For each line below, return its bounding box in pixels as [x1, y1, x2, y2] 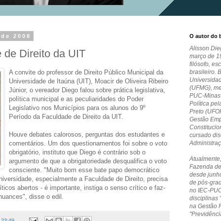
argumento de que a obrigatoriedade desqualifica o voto [9, 157, 167, 165]
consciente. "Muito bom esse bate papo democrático [9, 166, 159, 174]
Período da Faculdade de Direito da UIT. [9, 112, 123, 120]
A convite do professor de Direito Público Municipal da [9, 68, 163, 76]
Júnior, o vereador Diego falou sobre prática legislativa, [9, 86, 165, 94]
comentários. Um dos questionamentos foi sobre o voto [9, 139, 167, 147]
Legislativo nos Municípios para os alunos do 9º [9, 104, 146, 111]
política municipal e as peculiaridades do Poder [9, 95, 144, 103]
